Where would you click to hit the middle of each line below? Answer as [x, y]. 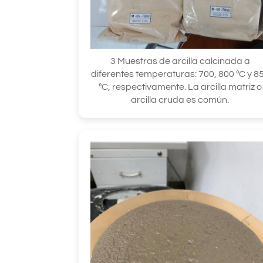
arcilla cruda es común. [180, 100]
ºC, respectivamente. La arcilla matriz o [180, 87]
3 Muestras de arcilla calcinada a [180, 61]
